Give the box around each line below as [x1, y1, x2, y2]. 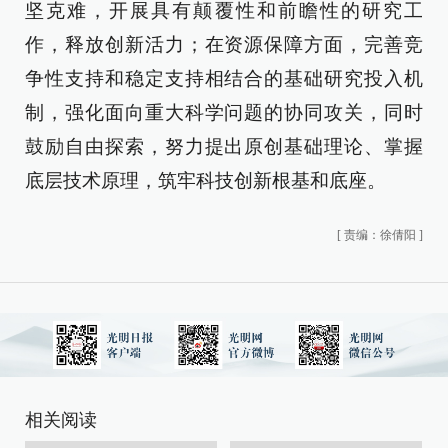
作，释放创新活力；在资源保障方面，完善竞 [25, 34, 423, 55]
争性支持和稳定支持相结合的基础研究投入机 [25, 68, 423, 89]
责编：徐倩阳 [344, 228, 416, 242]
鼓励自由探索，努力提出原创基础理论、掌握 [25, 136, 423, 157]
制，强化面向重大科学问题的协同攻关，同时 [25, 102, 423, 123]
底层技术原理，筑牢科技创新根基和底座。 [25, 170, 386, 191]
